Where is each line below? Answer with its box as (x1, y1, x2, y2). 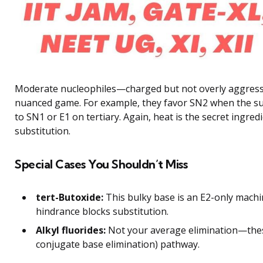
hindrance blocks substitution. (36, 205, 168, 218)
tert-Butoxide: (36, 191, 103, 204)
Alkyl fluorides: (36, 224, 106, 237)
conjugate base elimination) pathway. (36, 238, 200, 251)
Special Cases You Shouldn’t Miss (15, 157, 187, 172)
